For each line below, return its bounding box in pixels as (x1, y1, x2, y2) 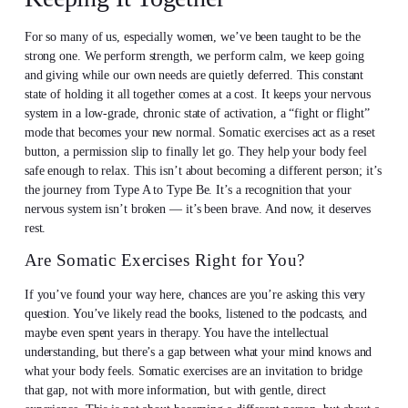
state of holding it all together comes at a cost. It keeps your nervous (24, 87, 371, 101)
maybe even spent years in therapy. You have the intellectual (24, 325, 329, 340)
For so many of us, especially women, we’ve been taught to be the (24, 29, 361, 44)
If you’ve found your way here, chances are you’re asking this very (24, 287, 366, 301)
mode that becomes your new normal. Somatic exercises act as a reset (24, 125, 376, 139)
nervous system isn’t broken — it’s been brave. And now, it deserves (24, 201, 372, 216)
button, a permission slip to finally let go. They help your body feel (24, 144, 367, 158)
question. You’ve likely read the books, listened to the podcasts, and (24, 306, 367, 321)
